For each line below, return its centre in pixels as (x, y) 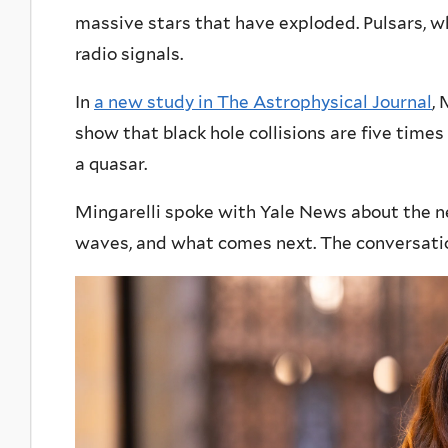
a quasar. (111, 164)
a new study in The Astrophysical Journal (263, 102)
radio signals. (129, 54)
